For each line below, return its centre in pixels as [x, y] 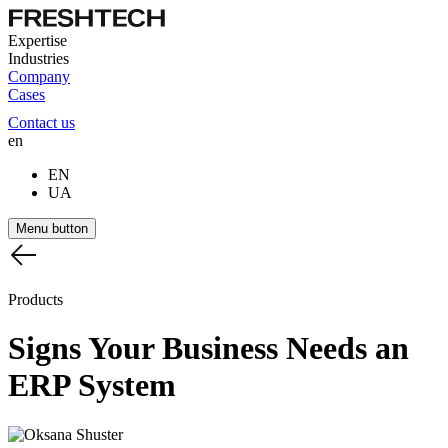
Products [35, 299]
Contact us [41, 122]
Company [39, 76]
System [127, 385]
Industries [38, 58]
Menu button [52, 228]
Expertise [37, 40]
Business [224, 348]
